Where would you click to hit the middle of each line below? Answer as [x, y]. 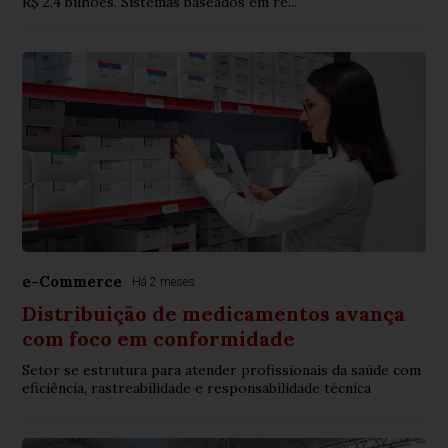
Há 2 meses [164, 282]
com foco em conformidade [159, 339]
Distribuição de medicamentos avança [214, 314]
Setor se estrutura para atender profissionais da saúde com [222, 370]
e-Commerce [72, 282]
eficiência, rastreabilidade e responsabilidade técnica [197, 388]
